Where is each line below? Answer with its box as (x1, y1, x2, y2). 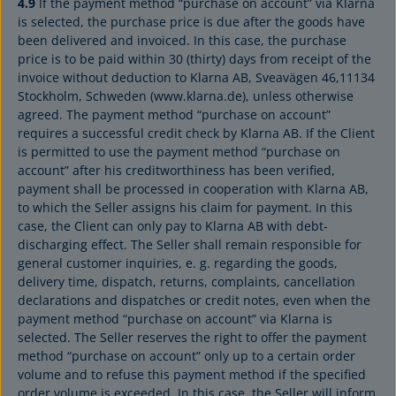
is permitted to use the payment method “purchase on (18, 143, 340, 160)
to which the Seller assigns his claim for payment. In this (18, 199, 353, 216)
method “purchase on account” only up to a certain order (18, 347, 355, 364)
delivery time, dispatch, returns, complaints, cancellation (18, 273, 355, 290)
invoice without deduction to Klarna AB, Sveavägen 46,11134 (18, 69, 375, 86)
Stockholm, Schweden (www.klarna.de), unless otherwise (18, 88, 354, 104)
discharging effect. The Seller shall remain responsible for (18, 236, 362, 253)
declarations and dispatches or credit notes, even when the (18, 292, 370, 308)
